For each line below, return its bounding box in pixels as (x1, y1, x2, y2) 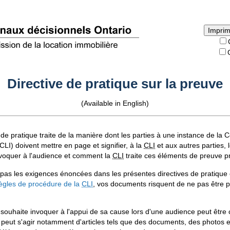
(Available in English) (81, 99, 149, 107)
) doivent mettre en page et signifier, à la (11, 141, 144, 150)
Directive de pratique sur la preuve (7, 76, 223, 91)
